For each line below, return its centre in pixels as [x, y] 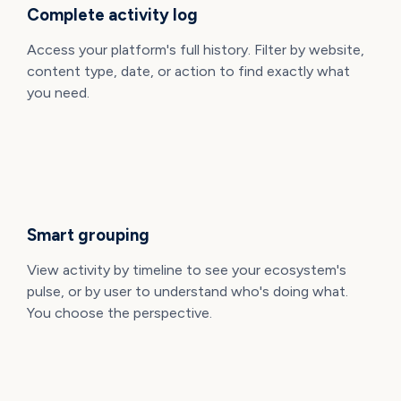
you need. [58, 93]
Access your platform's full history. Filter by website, [195, 50]
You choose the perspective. [119, 313]
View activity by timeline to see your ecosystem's [186, 270]
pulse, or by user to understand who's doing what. [187, 292]
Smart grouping [88, 235]
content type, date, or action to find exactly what [188, 72]
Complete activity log [112, 15]
